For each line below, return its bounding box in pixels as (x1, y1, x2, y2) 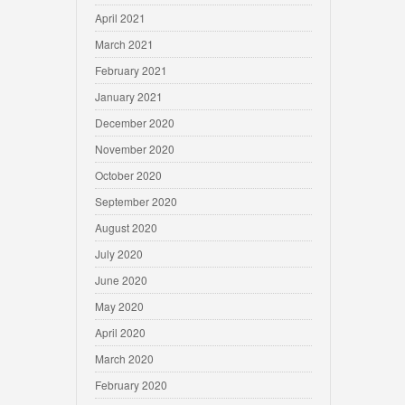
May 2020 (95, 298, 144, 314)
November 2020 (95, 141, 174, 156)
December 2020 (95, 115, 174, 130)
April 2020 (95, 325, 146, 340)
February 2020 (95, 377, 167, 392)
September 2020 (95, 193, 177, 209)
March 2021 (95, 36, 154, 52)
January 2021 (95, 89, 163, 104)
